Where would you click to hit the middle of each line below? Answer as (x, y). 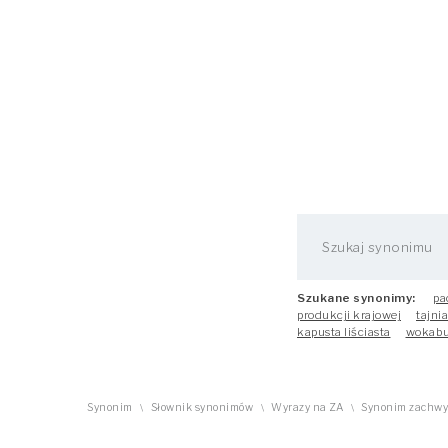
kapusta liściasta (344, 332)
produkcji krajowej (349, 315)
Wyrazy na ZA (307, 407)
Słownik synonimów (201, 407)
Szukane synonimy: (356, 298)
